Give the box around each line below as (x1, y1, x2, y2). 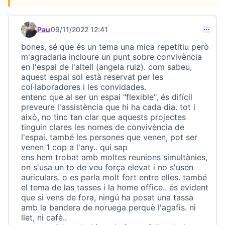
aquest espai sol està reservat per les (21, 72, 163, 82)
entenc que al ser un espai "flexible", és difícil (21, 92, 192, 102)
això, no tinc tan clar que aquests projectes (21, 112, 186, 122)
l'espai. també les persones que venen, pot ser (21, 132, 197, 142)
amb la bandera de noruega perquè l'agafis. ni (21, 202, 196, 212)
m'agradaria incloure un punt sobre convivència (21, 52, 202, 62)
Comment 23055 (21, 29, 85, 39)
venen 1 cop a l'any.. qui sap (21, 142, 128, 152)
